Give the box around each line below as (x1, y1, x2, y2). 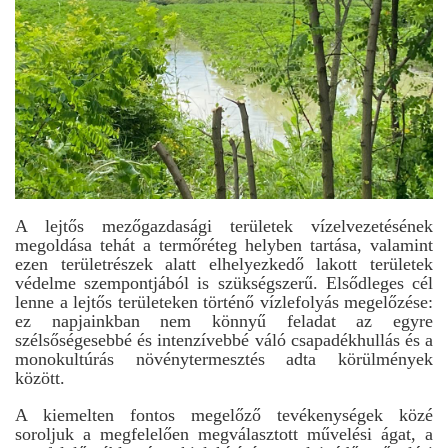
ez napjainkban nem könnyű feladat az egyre (15, 311, 433, 331)
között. (15, 368, 65, 388)
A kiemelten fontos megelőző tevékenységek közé (15, 405, 433, 425)
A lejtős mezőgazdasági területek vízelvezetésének (15, 216, 433, 236)
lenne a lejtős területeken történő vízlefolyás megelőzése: (15, 292, 433, 312)
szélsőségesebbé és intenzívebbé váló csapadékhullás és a (15, 330, 433, 350)
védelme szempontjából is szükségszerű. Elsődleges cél (15, 273, 433, 293)
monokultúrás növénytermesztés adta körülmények (15, 349, 433, 369)
